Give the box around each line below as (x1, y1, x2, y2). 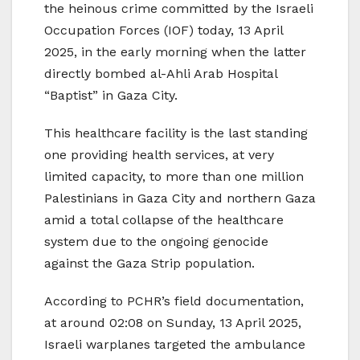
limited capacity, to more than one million (44, 169, 304, 185)
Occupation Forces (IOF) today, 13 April (44, 22, 283, 39)
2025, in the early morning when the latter (44, 44, 306, 60)
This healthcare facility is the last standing (44, 125, 308, 141)
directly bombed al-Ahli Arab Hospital (44, 66, 277, 82)
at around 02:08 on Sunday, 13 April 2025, (44, 315, 301, 331)
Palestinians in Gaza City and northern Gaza (44, 190, 316, 207)
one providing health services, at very (44, 147, 274, 163)
